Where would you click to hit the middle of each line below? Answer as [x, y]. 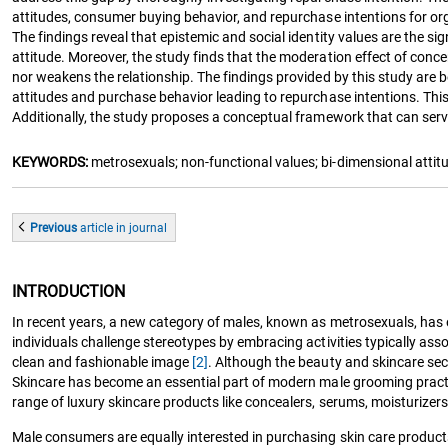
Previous [55, 227]
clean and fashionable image [102, 361]
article [97, 227]
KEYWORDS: [50, 161]
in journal [140, 227]
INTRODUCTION [69, 291]
